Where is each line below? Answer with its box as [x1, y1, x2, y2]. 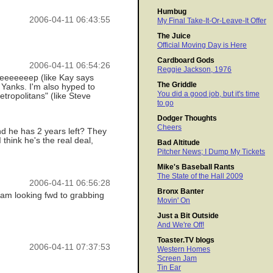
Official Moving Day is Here [157, 41, 247, 50]
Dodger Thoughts [157, 114, 217, 123]
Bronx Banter [157, 187, 204, 196]
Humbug [157, 7, 186, 16]
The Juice [157, 32, 191, 41]
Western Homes [157, 245, 210, 254]
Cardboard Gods [157, 56, 214, 65]
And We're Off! [157, 221, 204, 230]
